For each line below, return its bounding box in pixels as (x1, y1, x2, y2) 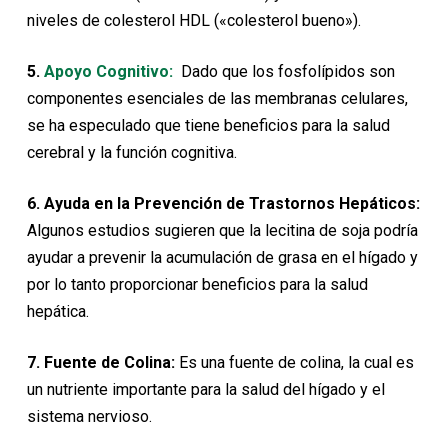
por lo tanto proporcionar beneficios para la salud (26, 275, 368, 295)
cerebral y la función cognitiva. (26, 143, 237, 163)
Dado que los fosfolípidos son (172, 62, 395, 82)
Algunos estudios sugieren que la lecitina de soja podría (26, 221, 418, 241)
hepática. (26, 302, 89, 322)
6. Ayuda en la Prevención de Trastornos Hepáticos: (26, 194, 420, 214)
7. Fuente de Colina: (26, 353, 175, 373)
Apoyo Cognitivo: (43, 62, 173, 82)
